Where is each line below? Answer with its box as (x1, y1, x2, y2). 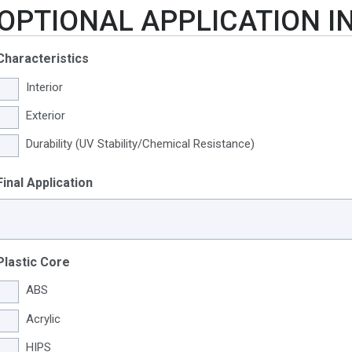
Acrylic (25, 311, 60, 326)
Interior (25, 79, 63, 94)
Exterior (25, 108, 65, 123)
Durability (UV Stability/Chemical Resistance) (75, 137, 255, 152)
